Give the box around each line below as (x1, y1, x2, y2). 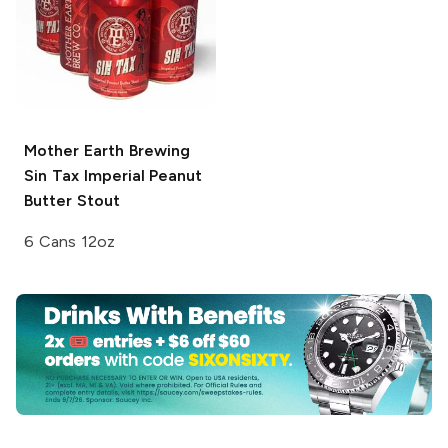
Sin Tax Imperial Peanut (24, 165, 203, 185)
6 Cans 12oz (24, 231, 115, 251)
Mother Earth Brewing (24, 140, 190, 160)
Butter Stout (24, 190, 120, 210)
